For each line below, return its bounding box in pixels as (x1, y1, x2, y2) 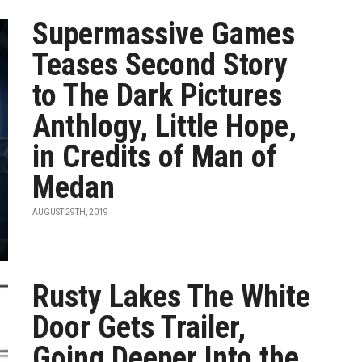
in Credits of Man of (32, 139, 278, 175)
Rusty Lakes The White (32, 279, 311, 314)
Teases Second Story (32, 47, 288, 82)
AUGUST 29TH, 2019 (32, 208, 109, 217)
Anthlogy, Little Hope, (32, 108, 297, 144)
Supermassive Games (32, 16, 296, 52)
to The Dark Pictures (32, 78, 283, 113)
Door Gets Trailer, (32, 309, 246, 345)
